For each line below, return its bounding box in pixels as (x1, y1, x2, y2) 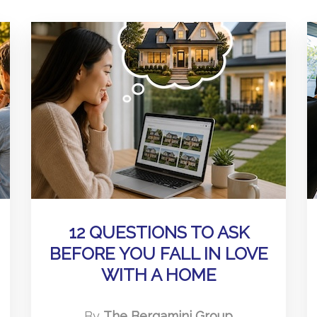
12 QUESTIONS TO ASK (68, 222, 249, 243)
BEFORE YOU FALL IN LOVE (49, 243, 268, 264)
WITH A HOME (100, 265, 217, 285)
